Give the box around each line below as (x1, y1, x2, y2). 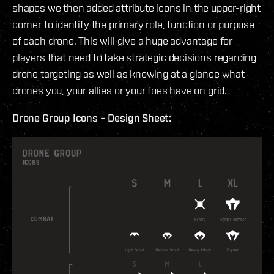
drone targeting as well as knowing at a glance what (12, 67, 245, 80)
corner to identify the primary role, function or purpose (12, 17, 254, 31)
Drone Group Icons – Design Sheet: (12, 111, 172, 124)
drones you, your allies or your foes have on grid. (12, 83, 228, 97)
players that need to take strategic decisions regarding (12, 50, 257, 64)
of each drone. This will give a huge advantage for (12, 34, 233, 47)
